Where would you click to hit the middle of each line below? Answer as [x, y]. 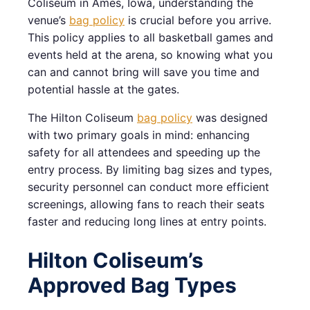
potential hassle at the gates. [103, 90]
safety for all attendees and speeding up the [144, 153]
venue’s [48, 20]
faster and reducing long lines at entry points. [147, 222]
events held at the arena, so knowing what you [150, 55]
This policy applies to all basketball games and [151, 38]
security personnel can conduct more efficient [148, 187]
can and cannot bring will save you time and [144, 72]
